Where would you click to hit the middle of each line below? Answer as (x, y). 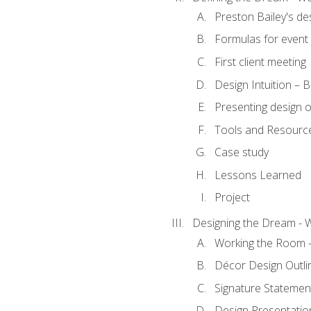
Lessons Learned (258, 175)
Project (232, 197)
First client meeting (260, 62)
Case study (241, 152)
